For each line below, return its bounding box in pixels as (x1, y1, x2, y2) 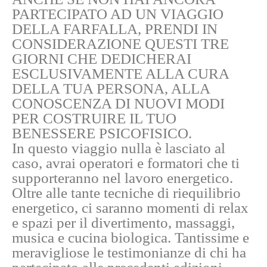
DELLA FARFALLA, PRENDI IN (12, 21, 218, 38)
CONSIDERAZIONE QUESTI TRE (12, 36, 229, 52)
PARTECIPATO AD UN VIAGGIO (12, 6, 223, 23)
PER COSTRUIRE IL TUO (12, 110, 176, 127)
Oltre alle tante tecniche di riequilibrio (12, 185, 241, 201)
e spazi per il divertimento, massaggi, (12, 215, 235, 231)
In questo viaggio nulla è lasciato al (12, 140, 225, 157)
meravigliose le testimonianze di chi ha (12, 244, 246, 261)
